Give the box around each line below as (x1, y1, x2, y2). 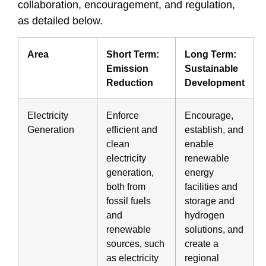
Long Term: (185, 48, 236, 59)
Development (185, 77, 245, 88)
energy (185, 166, 214, 178)
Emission (106, 62, 148, 74)
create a (185, 237, 218, 249)
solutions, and (185, 223, 243, 235)
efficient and (106, 123, 157, 135)
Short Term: (106, 48, 159, 59)
